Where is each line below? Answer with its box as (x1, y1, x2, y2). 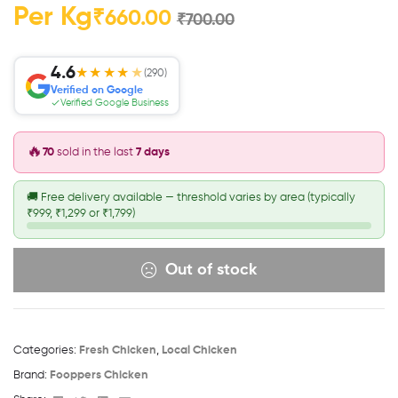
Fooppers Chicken (50, 370, 148, 382)
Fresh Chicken (79, 345, 156, 357)
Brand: (13, 370, 50, 382)
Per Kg (13, 4, 92, 32)
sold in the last (54, 146, 136, 158)
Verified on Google (50, 84, 143, 96)
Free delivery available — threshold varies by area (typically (41, 192, 355, 204)
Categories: (13, 345, 79, 357)
